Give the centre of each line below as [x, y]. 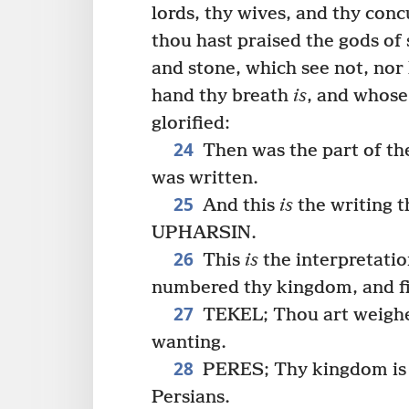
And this [238, 205]
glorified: [191, 123]
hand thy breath [222, 96]
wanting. [189, 342]
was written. [205, 178]
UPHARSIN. [204, 233]
